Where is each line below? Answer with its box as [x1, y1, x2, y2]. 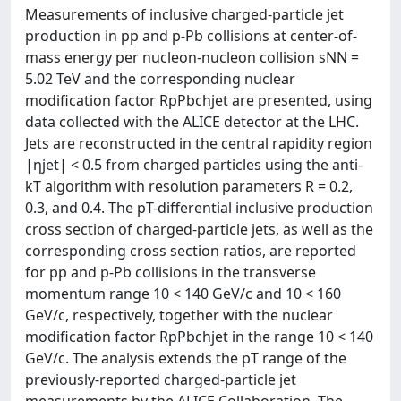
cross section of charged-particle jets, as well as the [25, 219, 373, 239]
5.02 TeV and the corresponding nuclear [25, 69, 295, 89]
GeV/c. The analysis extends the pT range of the [25, 348, 346, 368]
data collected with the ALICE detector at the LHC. [25, 112, 359, 132]
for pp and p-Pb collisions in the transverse [25, 262, 316, 282]
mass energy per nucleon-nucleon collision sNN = [25, 47, 359, 67]
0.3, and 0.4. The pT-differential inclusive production [25, 198, 373, 218]
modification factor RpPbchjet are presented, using [25, 90, 372, 110]
